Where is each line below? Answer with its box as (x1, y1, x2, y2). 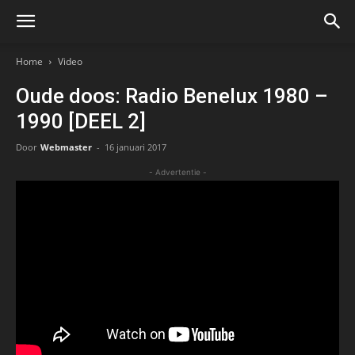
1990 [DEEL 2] (16, 109, 146, 133)
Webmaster (40, 141, 92, 153)
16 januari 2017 (105, 141, 166, 153)
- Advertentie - (148, 167, 207, 177)
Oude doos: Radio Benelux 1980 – (16, 84, 328, 108)
